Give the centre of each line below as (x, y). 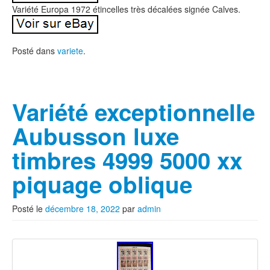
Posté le (29, 209)
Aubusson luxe (96, 136)
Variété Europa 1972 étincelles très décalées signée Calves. (126, 9)
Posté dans (35, 51)
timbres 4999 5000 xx (127, 160)
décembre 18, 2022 (83, 209)
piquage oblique (102, 184)
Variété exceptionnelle (133, 112)
